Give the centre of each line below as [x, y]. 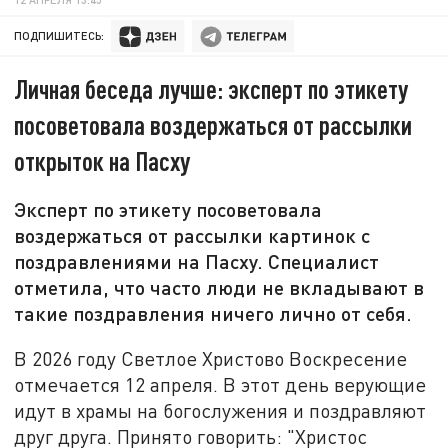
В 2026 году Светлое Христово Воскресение [211, 358]
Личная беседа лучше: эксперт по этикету [211, 89]
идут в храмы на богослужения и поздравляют [220, 410]
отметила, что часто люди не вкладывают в [219, 287]
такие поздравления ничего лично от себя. [213, 313]
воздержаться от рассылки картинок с [192, 235]
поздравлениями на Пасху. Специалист [197, 261]
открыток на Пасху [102, 161]
